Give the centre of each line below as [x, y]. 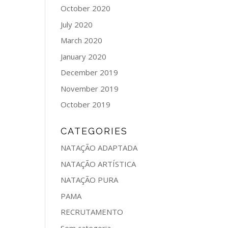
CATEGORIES [94, 131]
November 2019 [90, 88]
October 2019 [86, 104]
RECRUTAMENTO [92, 212]
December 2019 [90, 72]
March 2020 [82, 40]
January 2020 [84, 56]
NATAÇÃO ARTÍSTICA [98, 164]
